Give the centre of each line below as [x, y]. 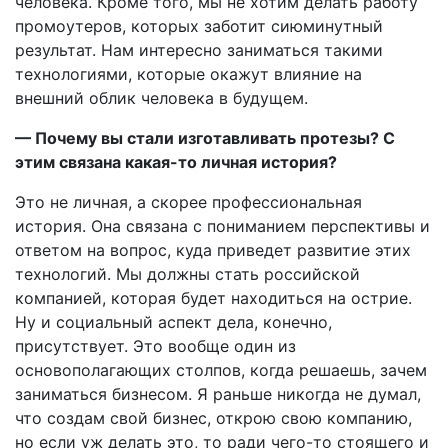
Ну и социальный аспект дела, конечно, [173, 321]
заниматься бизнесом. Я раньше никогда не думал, [218, 393]
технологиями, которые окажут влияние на [188, 73]
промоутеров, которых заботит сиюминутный [199, 25]
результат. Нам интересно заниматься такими [199, 49]
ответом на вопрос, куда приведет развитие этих [213, 249]
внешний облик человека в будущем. [161, 97]
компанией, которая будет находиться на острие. [213, 297]
